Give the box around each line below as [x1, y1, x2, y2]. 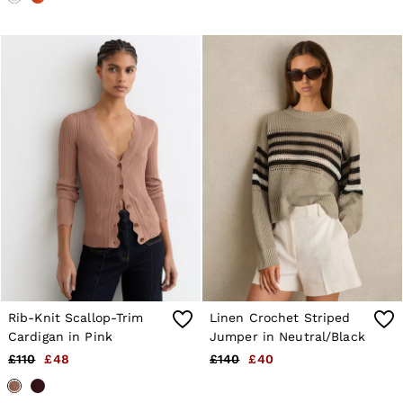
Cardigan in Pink [8, 328, 112, 344]
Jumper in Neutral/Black [210, 328, 365, 344]
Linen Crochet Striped [210, 309, 351, 325]
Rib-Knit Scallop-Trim [8, 309, 144, 325]
